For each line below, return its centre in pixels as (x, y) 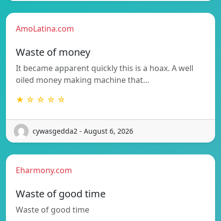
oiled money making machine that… (83, 80)
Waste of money (53, 52)
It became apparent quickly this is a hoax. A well (105, 68)
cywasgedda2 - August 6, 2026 (83, 131)
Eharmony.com (44, 170)
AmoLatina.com (45, 28)
